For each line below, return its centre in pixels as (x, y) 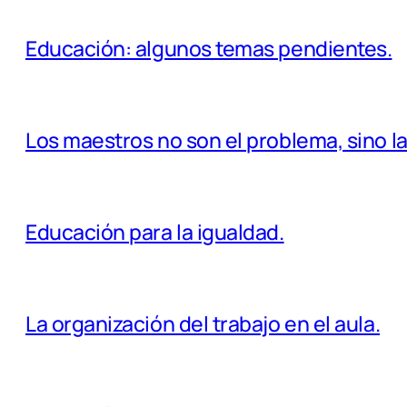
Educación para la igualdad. (155, 232)
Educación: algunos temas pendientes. (209, 48)
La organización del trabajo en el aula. (203, 324)
